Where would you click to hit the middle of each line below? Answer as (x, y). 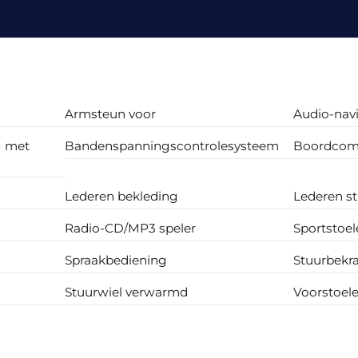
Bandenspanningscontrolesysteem (172, 145)
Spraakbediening (116, 260)
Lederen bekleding (122, 196)
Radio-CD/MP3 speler (131, 228)
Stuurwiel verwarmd (127, 292)
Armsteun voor (111, 113)
